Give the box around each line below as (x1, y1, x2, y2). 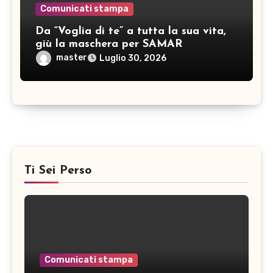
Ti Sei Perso (24, 164, 92, 177)
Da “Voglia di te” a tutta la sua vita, (35, 26, 226, 38)
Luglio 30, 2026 (99, 53, 166, 64)
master (55, 52, 87, 63)
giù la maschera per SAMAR (35, 38, 182, 51)
